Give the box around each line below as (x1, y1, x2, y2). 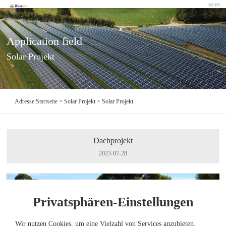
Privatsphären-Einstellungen (33, 194, 193, 209)
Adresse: (15, 98, 36, 105)
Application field (7, 35, 83, 47)
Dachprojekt (93, 136, 133, 145)
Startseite (36, 98, 58, 105)
